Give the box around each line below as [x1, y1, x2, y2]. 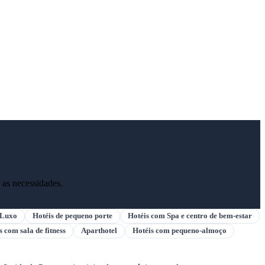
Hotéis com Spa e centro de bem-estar [128, 211, 252, 220]
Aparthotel [81, 226, 117, 235]
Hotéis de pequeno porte [33, 211, 112, 220]
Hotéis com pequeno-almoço [132, 226, 227, 235]
